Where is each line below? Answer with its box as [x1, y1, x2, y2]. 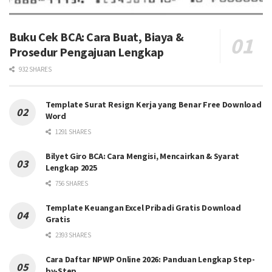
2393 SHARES [54, 230, 91, 239]
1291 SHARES [54, 127, 91, 136]
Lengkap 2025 [46, 161, 97, 173]
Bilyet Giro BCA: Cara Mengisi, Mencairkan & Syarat [46, 150, 240, 161]
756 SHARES [54, 178, 88, 188]
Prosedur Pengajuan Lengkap [9, 44, 164, 59]
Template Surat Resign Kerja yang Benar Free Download [46, 98, 262, 110]
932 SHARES [18, 64, 52, 73]
